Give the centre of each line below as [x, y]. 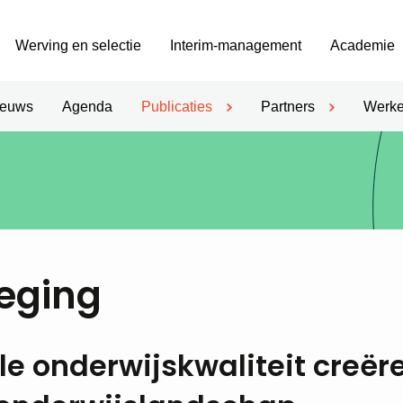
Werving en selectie [78, 45]
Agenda [87, 107]
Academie [363, 45]
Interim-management [236, 45]
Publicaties [177, 107]
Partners [288, 107]
